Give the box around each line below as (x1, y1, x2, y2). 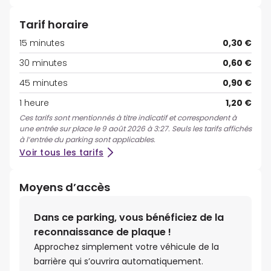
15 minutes (19, 37, 65, 50)
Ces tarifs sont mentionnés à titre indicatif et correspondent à (19, 113, 237, 123)
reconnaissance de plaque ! (34, 225, 171, 240)
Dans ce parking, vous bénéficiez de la (34, 211, 224, 225)
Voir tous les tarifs (19, 146, 103, 159)
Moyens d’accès (19, 180, 110, 195)
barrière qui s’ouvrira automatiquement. (34, 255, 203, 268)
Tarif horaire (19, 17, 88, 33)
